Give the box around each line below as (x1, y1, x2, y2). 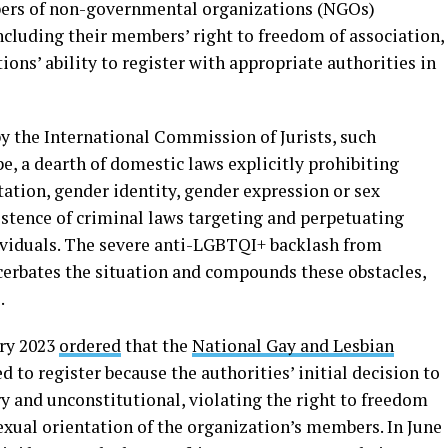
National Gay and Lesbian (192, 333, 394, 357)
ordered (59, 333, 121, 357)
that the (121, 333, 192, 357)
